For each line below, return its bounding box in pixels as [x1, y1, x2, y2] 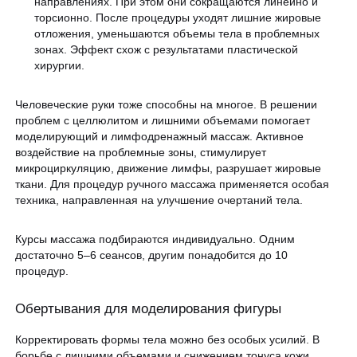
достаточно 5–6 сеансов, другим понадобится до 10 [15, 248, 288, 261]
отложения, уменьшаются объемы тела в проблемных [34, 27, 320, 41]
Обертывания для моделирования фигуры [15, 300, 282, 316]
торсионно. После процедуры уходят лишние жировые [34, 11, 321, 25]
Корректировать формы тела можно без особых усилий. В [15, 332, 320, 346]
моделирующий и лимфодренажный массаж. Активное [15, 130, 304, 143]
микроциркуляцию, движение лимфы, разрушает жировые [15, 162, 322, 175]
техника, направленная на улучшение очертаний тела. [15, 194, 304, 207]
